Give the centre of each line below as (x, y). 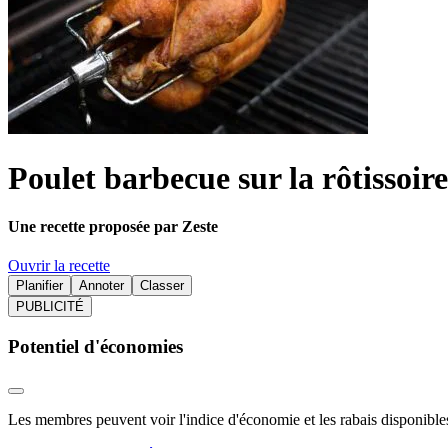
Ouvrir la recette (59, 266)
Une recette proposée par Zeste (113, 226)
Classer (162, 286)
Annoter (101, 286)
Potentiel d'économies (95, 346)
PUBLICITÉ (50, 307)
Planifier (39, 286)
